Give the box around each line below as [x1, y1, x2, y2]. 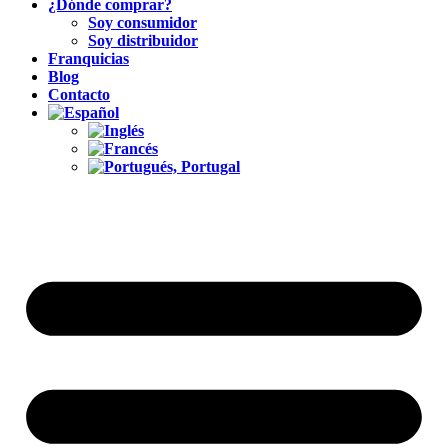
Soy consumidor [88, 14, 197, 31]
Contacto [48, 86, 110, 103]
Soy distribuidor [88, 32, 198, 49]
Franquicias [48, 50, 129, 67]
